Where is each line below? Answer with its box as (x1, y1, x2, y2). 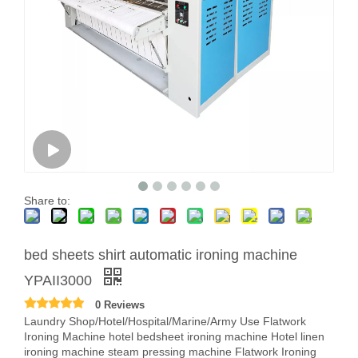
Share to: (24, 194, 70, 207)
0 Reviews (95, 299, 145, 311)
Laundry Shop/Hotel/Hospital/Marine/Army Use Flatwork (24, 315, 306, 328)
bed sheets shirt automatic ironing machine (24, 247, 297, 263)
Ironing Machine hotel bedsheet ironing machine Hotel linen (24, 330, 324, 343)
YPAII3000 (24, 272, 96, 288)
